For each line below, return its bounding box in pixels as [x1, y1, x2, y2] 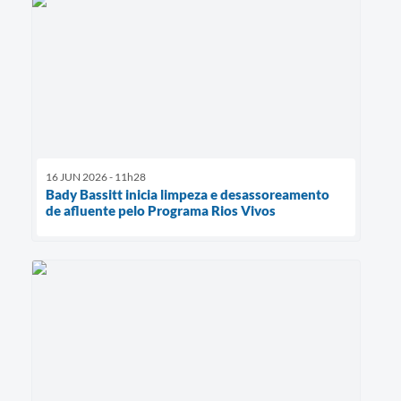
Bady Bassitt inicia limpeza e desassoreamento [46, 185, 329, 202]
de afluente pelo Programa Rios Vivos [46, 201, 276, 218]
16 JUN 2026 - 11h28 [46, 169, 146, 183]
